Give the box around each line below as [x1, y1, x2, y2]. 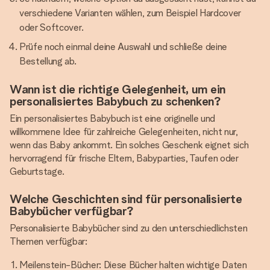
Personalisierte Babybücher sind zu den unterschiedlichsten [10, 222, 248, 234]
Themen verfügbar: [10, 236, 87, 247]
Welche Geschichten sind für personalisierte [10, 192, 242, 206]
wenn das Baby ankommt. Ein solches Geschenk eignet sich [10, 139, 249, 151]
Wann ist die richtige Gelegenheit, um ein [10, 82, 225, 96]
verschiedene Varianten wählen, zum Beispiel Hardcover [19, 7, 242, 19]
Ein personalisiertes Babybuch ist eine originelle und [10, 113, 216, 124]
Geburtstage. [10, 166, 65, 177]
